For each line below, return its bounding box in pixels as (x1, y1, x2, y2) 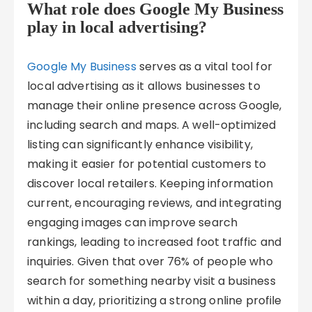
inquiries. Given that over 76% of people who (27, 253, 273, 270)
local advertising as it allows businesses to (27, 78, 260, 94)
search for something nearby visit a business (27, 273, 276, 289)
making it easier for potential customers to (27, 156, 267, 172)
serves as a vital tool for (136, 58, 272, 75)
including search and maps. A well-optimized (27, 117, 276, 133)
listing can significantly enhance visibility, (27, 136, 253, 153)
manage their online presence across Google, (27, 97, 282, 114)
